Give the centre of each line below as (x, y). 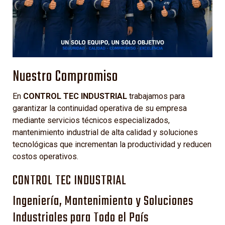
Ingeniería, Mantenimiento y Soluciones (103, 202)
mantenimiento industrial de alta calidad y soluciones (105, 133)
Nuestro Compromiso (65, 77)
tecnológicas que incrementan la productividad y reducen (112, 145)
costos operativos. (45, 157)
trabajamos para (156, 96)
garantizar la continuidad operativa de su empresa (100, 108)
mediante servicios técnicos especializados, (91, 121)
